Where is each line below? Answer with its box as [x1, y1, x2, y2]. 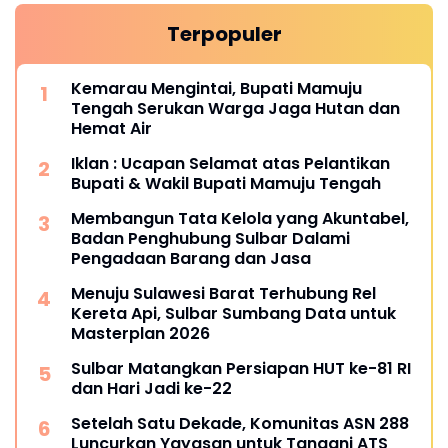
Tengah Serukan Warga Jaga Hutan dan [71, 96, 400, 120]
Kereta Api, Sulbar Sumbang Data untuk [71, 301, 396, 325]
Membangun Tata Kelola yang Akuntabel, [71, 206, 409, 230]
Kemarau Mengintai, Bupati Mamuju [71, 76, 362, 100]
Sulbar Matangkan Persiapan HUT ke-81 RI [71, 356, 411, 380]
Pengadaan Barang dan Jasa [71, 246, 311, 270]
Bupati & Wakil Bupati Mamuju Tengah [71, 171, 381, 195]
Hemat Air [71, 116, 152, 140]
